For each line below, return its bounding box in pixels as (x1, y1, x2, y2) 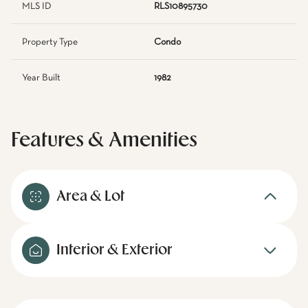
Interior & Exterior (56, 243, 173, 257)
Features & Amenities (11, 131, 197, 150)
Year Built (22, 73, 60, 82)
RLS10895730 (154, 1, 208, 11)
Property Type (22, 37, 78, 47)
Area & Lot (56, 190, 124, 203)
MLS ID (22, 1, 52, 11)
